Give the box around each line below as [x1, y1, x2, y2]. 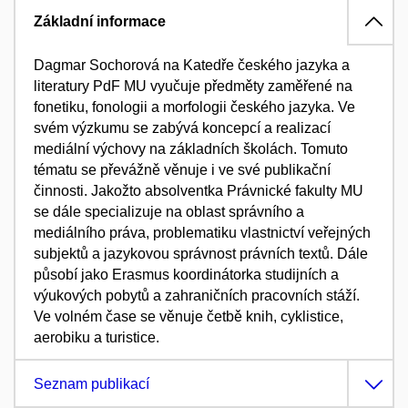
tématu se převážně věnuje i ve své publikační [34, 162, 331, 178]
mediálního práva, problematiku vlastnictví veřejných [34, 225, 371, 241]
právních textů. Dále [240, 246, 368, 262]
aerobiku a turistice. [34, 330, 159, 346]
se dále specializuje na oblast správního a [34, 204, 304, 220]
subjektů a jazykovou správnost [34, 246, 240, 262]
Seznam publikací [34, 376, 149, 393]
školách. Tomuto [243, 141, 348, 158]
